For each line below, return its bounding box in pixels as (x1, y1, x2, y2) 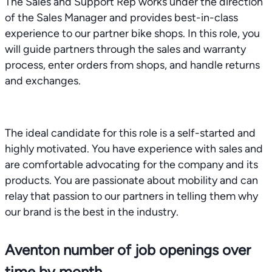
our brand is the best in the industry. (5, 205, 178, 219)
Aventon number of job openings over (5, 241, 251, 259)
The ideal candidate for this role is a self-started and (5, 126, 256, 140)
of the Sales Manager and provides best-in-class (5, 11, 238, 24)
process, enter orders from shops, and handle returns (5, 58, 260, 72)
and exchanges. (5, 74, 81, 87)
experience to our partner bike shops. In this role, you (5, 27, 260, 40)
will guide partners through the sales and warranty (5, 42, 246, 56)
